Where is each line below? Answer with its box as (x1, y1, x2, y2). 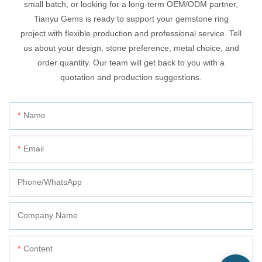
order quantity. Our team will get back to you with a (37, 58, 225, 68)
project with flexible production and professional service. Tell (20, 29, 242, 39)
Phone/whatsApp (18, 177, 82, 187)
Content (23, 244, 53, 254)
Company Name (18, 211, 78, 220)
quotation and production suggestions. (60, 73, 202, 82)
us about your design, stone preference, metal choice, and (23, 43, 239, 53)
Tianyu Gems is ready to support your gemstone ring (33, 14, 229, 24)
